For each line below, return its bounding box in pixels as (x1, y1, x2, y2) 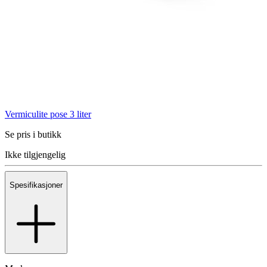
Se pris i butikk (5, 129, 61, 139)
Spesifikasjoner (10, 181, 63, 190)
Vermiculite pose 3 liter (5, 108, 91, 119)
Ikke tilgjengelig (5, 149, 66, 160)
